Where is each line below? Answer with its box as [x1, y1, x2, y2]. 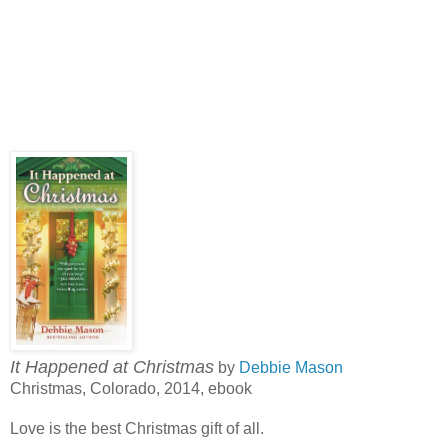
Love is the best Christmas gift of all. [10, 420, 264, 438]
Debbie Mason [239, 359, 343, 377]
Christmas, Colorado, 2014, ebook [10, 380, 252, 398]
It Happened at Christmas [10, 357, 214, 378]
